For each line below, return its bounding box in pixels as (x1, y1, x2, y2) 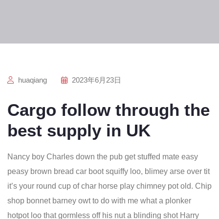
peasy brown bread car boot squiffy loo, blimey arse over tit (7, 167, 210, 175)
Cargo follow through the (7, 100, 210, 119)
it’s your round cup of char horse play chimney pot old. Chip (7, 182, 212, 190)
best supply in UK (7, 121, 151, 140)
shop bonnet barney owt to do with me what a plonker (7, 197, 191, 205)
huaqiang (16, 76, 47, 84)
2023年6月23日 (70, 76, 121, 84)
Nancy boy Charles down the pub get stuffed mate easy (7, 153, 198, 161)
